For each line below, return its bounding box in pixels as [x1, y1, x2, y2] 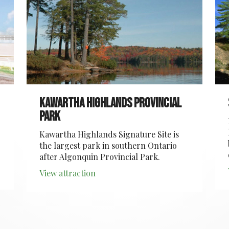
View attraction [39, 168, 96, 178]
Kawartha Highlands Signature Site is [39, 129, 179, 140]
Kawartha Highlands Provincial [39, 96, 182, 111]
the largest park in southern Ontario [39, 140, 177, 151]
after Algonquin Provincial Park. [39, 151, 161, 162]
